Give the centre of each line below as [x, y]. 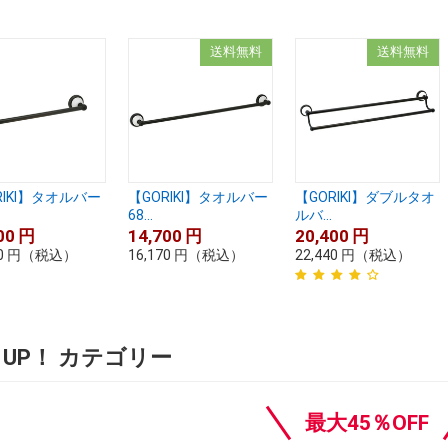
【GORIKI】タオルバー [197, 197]
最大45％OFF [366, 422]
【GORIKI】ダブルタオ [364, 197]
